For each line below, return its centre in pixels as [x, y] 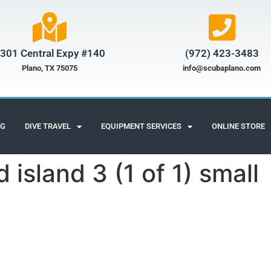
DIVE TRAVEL [48, 126]
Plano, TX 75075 [49, 68]
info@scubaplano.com [222, 68]
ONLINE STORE [238, 126]
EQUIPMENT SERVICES [141, 126]
